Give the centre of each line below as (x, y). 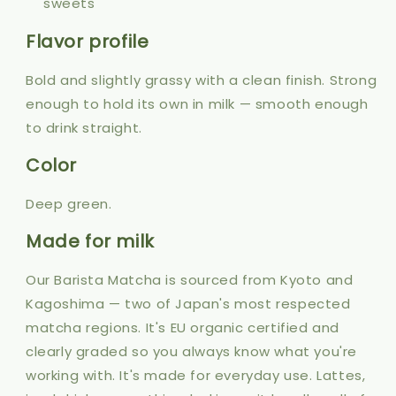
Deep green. (69, 203)
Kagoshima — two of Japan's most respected (188, 303)
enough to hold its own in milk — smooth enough (197, 103)
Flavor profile (88, 42)
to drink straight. (84, 127)
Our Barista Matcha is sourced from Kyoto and (190, 279)
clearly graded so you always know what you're (192, 351)
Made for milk (90, 242)
